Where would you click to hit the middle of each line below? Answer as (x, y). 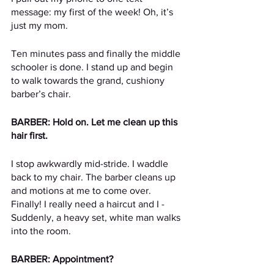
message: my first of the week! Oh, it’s (93, 12)
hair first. (29, 135)
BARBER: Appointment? (62, 259)
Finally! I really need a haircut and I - (90, 204)
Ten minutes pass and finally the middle (97, 54)
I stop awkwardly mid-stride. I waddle (91, 164)
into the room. (41, 231)
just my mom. (39, 25)
